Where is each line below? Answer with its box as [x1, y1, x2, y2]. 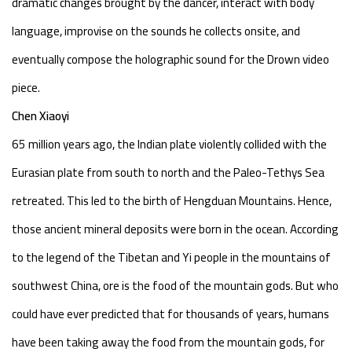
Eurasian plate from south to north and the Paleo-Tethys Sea [12, 160, 324, 184]
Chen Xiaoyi [12, 104, 69, 127]
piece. [12, 75, 40, 99]
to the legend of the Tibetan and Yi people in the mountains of [12, 245, 331, 269]
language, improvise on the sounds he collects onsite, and [12, 19, 300, 42]
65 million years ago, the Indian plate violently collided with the [12, 132, 327, 156]
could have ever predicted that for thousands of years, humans [12, 302, 329, 325]
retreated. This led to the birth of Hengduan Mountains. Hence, [12, 189, 332, 212]
